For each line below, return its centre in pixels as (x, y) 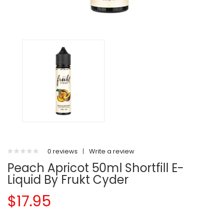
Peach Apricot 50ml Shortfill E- (96, 168)
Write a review (112, 151)
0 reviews (63, 151)
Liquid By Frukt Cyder (68, 180)
